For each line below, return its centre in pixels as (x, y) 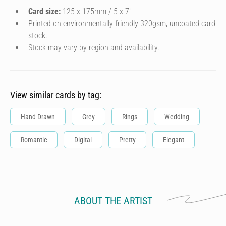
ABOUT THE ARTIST (113, 201)
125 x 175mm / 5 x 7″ (96, 11)
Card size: (44, 11)
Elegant (174, 140)
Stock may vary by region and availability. (94, 48)
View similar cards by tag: (56, 95)
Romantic (34, 140)
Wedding (177, 117)
